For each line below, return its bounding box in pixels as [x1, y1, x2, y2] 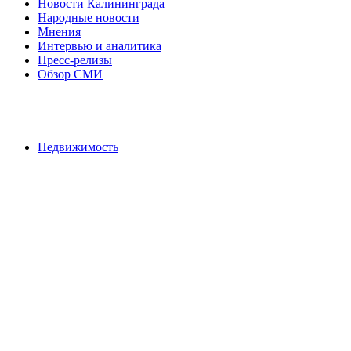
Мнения [38, 24, 81, 38]
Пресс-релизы [38, 52, 112, 67]
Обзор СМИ [38, 67, 103, 81]
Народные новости [38, 10, 139, 24]
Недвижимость [38, 139, 118, 154]
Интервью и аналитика [38, 38, 161, 52]
